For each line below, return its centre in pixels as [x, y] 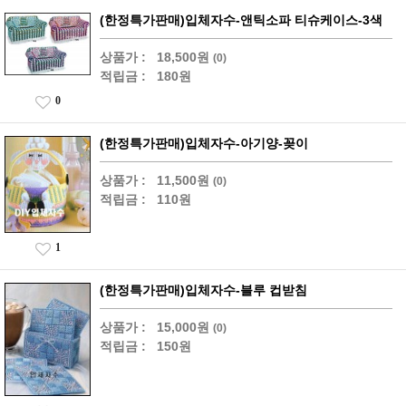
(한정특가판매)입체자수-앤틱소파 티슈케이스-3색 [241, 19]
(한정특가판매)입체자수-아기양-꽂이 [204, 143]
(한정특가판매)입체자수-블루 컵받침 [203, 290]
